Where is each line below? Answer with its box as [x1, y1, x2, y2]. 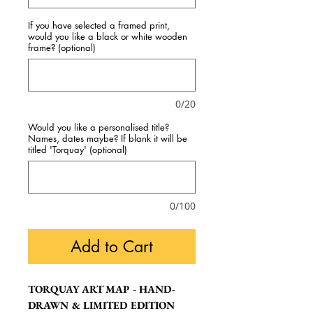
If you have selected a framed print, [28, 19, 170, 31]
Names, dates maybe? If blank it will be [28, 132, 187, 145]
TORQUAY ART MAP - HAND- [28, 282, 175, 296]
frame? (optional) [28, 41, 96, 54]
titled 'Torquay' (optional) [28, 143, 127, 156]
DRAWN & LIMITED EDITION [28, 298, 175, 312]
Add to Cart [71, 236, 153, 257]
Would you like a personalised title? [28, 121, 169, 133]
